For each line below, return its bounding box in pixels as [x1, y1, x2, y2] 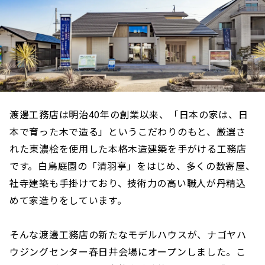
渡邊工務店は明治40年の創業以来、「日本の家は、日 [9, 106, 248, 121]
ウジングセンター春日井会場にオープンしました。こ [9, 244, 246, 258]
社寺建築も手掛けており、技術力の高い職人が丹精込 [9, 175, 246, 190]
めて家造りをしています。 [9, 192, 127, 207]
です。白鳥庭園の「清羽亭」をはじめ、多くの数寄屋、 [9, 158, 256, 173]
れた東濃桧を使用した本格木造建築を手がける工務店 [9, 141, 247, 156]
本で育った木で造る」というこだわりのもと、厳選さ [9, 124, 246, 138]
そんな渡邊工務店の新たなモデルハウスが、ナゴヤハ [9, 227, 247, 241]
